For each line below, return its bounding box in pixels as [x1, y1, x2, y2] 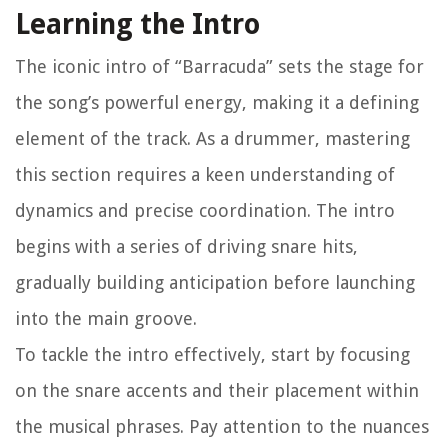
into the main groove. [15, 308, 197, 330]
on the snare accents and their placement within [15, 380, 419, 402]
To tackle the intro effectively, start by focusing [15, 344, 410, 366]
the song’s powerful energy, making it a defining [15, 92, 419, 114]
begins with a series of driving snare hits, [15, 236, 358, 258]
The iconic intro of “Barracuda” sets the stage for [15, 56, 424, 78]
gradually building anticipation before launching [15, 272, 415, 294]
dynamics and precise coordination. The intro [15, 200, 395, 222]
